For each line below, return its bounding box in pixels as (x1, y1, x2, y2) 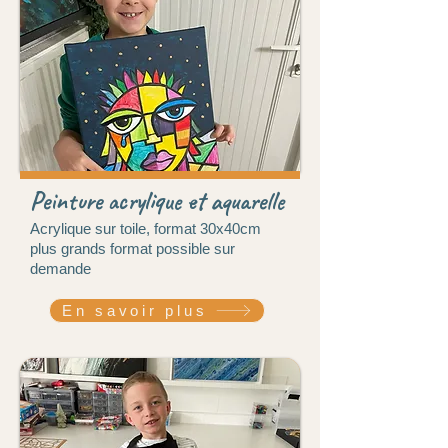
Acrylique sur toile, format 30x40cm (30, 219, 261, 237)
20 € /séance (30, 370, 114, 388)
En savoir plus (61, 301, 208, 319)
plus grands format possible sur (30, 239, 235, 257)
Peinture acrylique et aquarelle (30, 184, 284, 217)
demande (30, 259, 91, 277)
